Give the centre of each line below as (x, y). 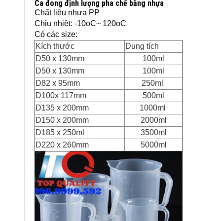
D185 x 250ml (60, 132)
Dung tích (142, 46)
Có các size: (56, 34)
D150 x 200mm (62, 120)
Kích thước (55, 46)
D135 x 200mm (62, 108)
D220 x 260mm (62, 145)
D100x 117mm (61, 95)
